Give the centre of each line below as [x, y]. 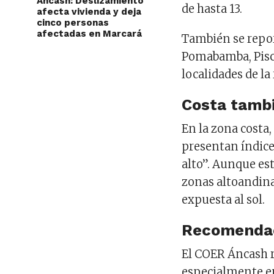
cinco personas [73, 22]
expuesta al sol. [224, 199]
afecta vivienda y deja [89, 11]
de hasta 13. [212, 9]
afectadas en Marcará [89, 33]
